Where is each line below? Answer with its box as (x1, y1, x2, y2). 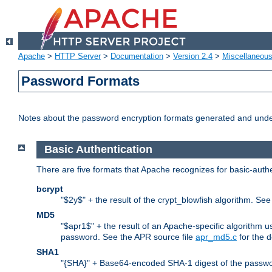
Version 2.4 (173, 52, 212, 61)
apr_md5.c (195, 231, 237, 242)
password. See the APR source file (61, 231, 195, 242)
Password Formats (21, 73, 140, 89)
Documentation (110, 52, 163, 61)
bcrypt (36, 183, 63, 194)
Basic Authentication (44, 143, 155, 156)
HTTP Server (55, 52, 101, 61)
